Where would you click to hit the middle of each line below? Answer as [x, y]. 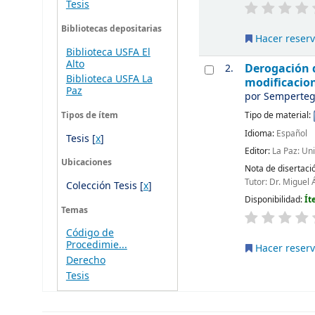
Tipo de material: [279, 116]
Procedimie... [96, 245]
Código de [90, 233]
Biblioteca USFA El [108, 52]
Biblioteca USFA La [109, 79]
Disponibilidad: [275, 199]
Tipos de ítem [89, 115]
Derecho [85, 261]
